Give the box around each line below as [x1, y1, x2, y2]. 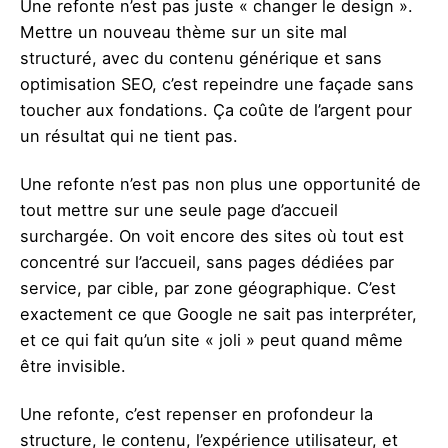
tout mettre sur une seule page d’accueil [20, 200, 338, 220]
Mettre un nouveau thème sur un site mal [20, 21, 347, 42]
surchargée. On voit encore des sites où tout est [20, 226, 404, 246]
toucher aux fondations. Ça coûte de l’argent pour [20, 99, 412, 120]
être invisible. [20, 356, 126, 376]
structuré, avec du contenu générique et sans [20, 47, 382, 68]
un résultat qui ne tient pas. [20, 125, 238, 146]
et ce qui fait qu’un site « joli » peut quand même [20, 330, 403, 350]
